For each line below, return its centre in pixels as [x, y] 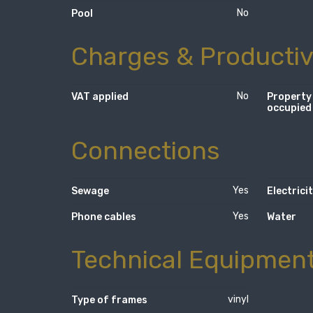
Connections [146, 151]
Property [289, 97]
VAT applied [100, 97]
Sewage [90, 191]
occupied [289, 108]
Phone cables [104, 217]
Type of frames [109, 300]
